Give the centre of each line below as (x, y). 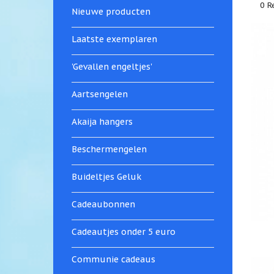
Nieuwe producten (111, 12)
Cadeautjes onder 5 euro (124, 232)
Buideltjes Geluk (106, 177)
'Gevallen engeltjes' (112, 67)
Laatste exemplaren (114, 39)
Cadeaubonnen (103, 204)
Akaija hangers (102, 122)
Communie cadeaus (113, 259)
